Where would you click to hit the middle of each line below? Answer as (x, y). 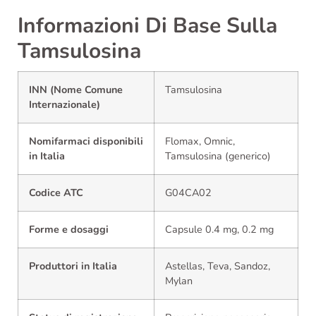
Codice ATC (56, 192)
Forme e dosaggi (69, 229)
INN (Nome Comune (76, 89)
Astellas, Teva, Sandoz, (218, 266)
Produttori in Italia (73, 266)
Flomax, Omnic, (200, 141)
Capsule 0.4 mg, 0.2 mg (219, 229)
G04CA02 (188, 192)
